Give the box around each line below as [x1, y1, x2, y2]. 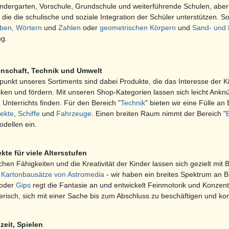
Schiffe [18, 109, 40, 118]
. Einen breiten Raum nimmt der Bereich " [91, 109, 226, 118]
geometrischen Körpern [100, 24, 176, 32]
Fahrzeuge [56, 109, 91, 118]
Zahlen [58, 24, 81, 32]
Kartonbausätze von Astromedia [1, 170, 104, 179]
